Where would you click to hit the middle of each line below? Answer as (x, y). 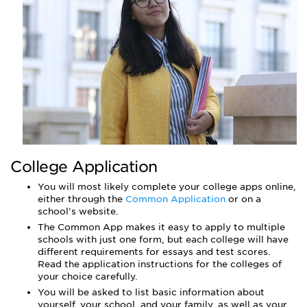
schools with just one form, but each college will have (163, 240)
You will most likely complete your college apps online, (167, 187)
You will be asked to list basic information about (151, 292)
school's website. (78, 211)
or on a (245, 199)
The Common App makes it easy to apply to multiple (161, 227)
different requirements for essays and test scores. (154, 252)
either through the (82, 199)
